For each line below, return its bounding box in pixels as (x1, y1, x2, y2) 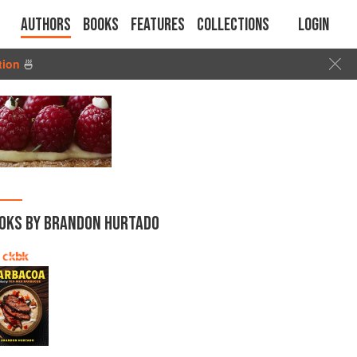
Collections (197, 14, 269, 36)
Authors (21, 14, 71, 36)
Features (131, 14, 185, 36)
